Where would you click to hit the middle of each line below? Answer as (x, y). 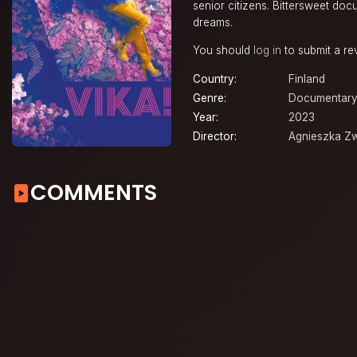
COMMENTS (94, 193)
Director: (215, 137)
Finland (307, 79)
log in (267, 50)
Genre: (210, 98)
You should (223, 50)
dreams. (213, 23)
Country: (215, 79)
